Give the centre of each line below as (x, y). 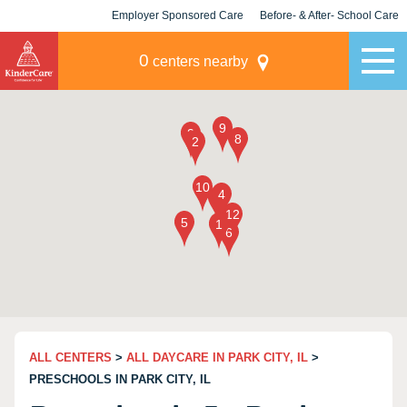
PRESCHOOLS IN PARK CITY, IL (120, 379)
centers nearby (198, 61)
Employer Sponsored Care (178, 15)
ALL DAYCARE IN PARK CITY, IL (217, 357)
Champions (329, 47)
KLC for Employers (178, 47)
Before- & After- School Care (329, 15)
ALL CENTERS (70, 357)
